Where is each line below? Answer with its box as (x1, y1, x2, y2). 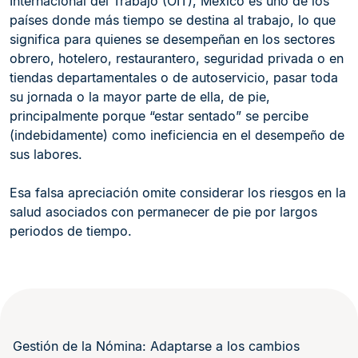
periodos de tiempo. (10, 223, 132, 239)
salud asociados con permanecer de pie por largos (10, 204, 317, 220)
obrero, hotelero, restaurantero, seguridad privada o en (10, 50, 344, 66)
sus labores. (10, 146, 82, 162)
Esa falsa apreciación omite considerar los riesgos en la (10, 185, 346, 201)
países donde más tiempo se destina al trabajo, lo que (10, 12, 336, 28)
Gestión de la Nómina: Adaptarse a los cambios (13, 338, 300, 354)
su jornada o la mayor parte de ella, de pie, (10, 89, 270, 105)
